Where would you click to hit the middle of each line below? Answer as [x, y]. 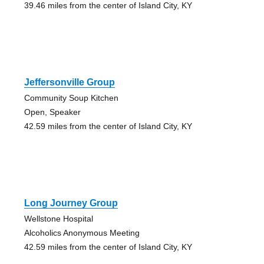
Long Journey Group [71, 203]
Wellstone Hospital [58, 219]
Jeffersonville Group [69, 82]
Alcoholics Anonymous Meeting [82, 233]
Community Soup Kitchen [71, 98]
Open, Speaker [52, 112]
